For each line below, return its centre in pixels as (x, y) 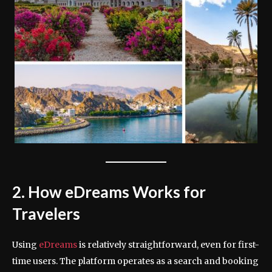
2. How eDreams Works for (109, 192)
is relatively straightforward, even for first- (169, 245)
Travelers (46, 214)
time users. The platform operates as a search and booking (135, 261)
